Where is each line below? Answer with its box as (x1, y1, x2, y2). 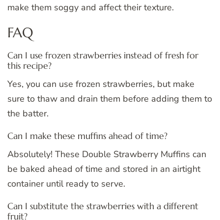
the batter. (7, 107, 49, 119)
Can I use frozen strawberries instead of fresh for (7, 49, 198, 61)
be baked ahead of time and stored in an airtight (7, 163, 200, 175)
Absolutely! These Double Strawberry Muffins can (7, 148, 206, 160)
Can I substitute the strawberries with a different (7, 200, 198, 212)
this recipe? (7, 59, 52, 71)
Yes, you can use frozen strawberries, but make (7, 78, 194, 90)
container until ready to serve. (7, 177, 125, 190)
